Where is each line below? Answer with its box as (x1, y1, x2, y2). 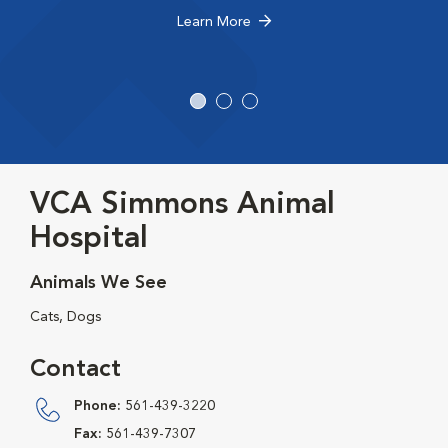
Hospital (30, 224, 148, 255)
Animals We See (30, 274, 167, 293)
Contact (30, 358, 121, 383)
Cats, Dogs (30, 310, 101, 325)
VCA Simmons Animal (30, 190, 335, 221)
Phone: (74, 399, 121, 414)
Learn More (177, 15, 251, 30)
